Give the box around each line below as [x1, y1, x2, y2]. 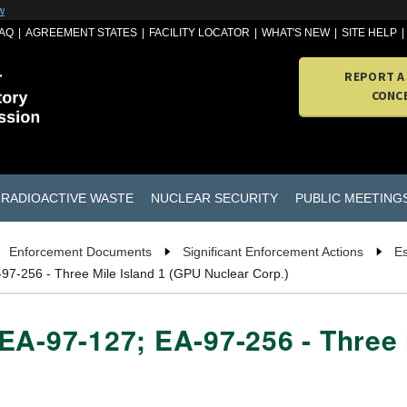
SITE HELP [342, 26, 398, 39]
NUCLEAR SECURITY [150, 190, 278, 205]
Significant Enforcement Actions [183, 244, 363, 260]
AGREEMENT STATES [25, 26, 138, 39]
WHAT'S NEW [262, 26, 331, 39]
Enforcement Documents [9, 244, 152, 260]
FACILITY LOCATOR [149, 26, 251, 39]
